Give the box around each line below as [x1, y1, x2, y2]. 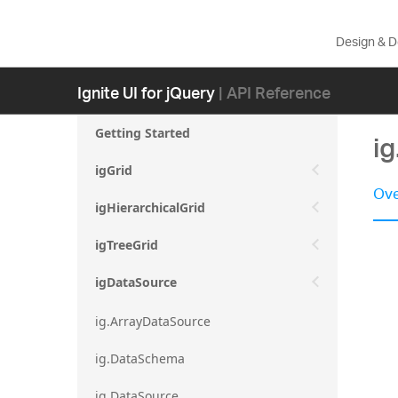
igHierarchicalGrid [95, 199, 205, 216]
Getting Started [95, 124, 190, 141]
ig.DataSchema [95, 349, 185, 367]
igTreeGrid [95, 236, 158, 253]
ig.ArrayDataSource [95, 312, 211, 330]
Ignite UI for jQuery [77, 71, 215, 112]
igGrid [95, 162, 132, 179]
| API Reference [219, 71, 330, 112]
